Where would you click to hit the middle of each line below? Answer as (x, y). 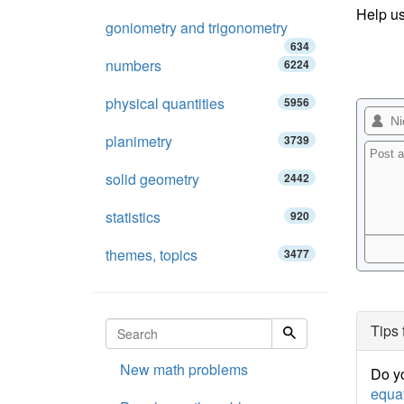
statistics (133, 217)
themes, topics (151, 255)
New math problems (184, 369)
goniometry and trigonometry (197, 28)
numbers (133, 65)
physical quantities (165, 103)
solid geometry (152, 179)
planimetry (139, 141)
